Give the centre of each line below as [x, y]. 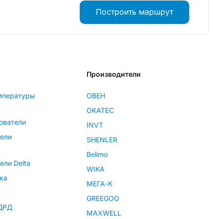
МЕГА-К [99, 183]
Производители [114, 74]
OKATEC [100, 110]
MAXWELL [104, 213]
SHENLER [102, 139]
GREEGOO [103, 198]
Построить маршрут [134, 11]
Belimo [97, 154]
